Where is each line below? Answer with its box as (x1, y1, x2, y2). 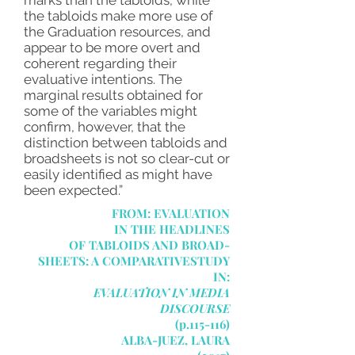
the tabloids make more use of (24, 8, 213, 24)
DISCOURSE (160, 300, 230, 316)
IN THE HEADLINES (114, 221, 230, 237)
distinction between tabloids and (24, 135, 227, 151)
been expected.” (24, 182, 123, 198)
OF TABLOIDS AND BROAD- (69, 237, 230, 253)
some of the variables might (24, 103, 197, 119)
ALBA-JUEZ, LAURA (121, 332, 230, 348)
